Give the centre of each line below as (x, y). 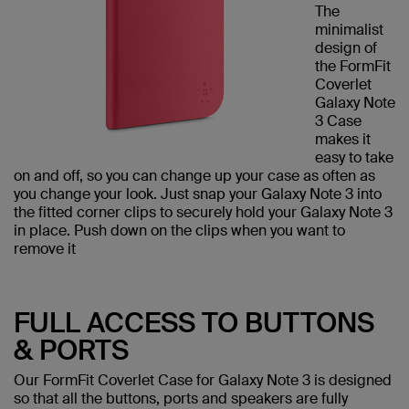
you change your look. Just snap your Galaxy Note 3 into (198, 194)
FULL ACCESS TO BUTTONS (194, 322)
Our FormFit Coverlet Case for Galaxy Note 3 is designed (203, 380)
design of (346, 47)
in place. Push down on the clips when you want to (179, 230)
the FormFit (353, 66)
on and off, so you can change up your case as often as (194, 175)
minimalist (349, 29)
